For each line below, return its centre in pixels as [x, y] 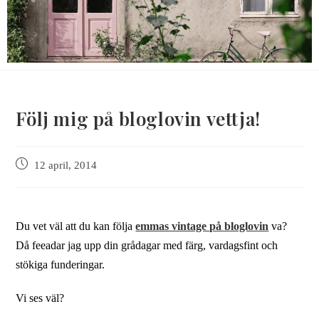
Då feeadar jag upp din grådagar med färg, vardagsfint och [147, 245]
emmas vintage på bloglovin [202, 226]
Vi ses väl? [40, 298]
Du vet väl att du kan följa [76, 226]
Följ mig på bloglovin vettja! [138, 118]
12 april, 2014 [66, 165]
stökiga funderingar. [61, 264]
